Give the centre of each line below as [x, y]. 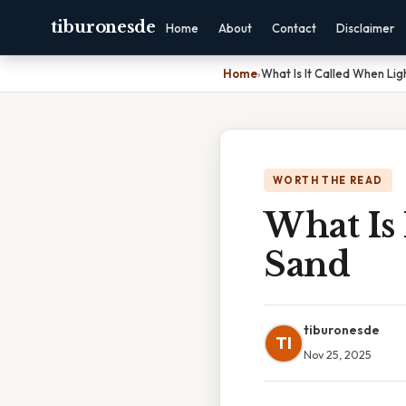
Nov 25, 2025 [338, 354]
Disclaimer [365, 28]
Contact [294, 28]
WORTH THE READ [328, 180]
